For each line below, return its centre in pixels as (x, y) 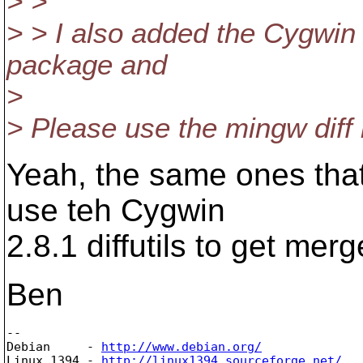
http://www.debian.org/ (181, 346)
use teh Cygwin (116, 210)
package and (87, 65)
